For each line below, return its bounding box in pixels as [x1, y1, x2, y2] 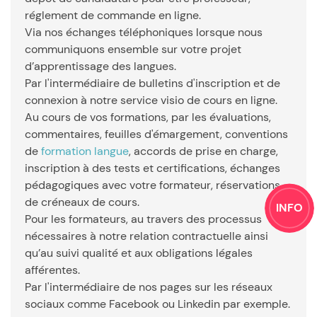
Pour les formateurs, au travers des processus [25, 212, 262, 226]
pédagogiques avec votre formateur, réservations [25, 178, 280, 192]
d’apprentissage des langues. [25, 59, 176, 74]
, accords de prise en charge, [129, 144, 278, 158]
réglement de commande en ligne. [25, 8, 201, 23]
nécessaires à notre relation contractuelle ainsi [25, 229, 268, 243]
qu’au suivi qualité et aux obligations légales [25, 246, 253, 260]
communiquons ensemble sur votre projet [25, 42, 241, 57]
